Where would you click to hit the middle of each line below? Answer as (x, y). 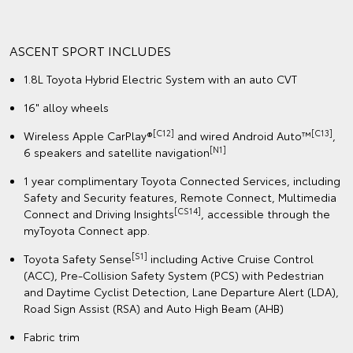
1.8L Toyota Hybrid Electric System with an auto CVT (160, 79)
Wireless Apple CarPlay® (88, 136)
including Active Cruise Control (230, 259)
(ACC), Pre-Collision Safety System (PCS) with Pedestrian (174, 275)
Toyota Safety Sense (78, 259)
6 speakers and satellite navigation (117, 152)
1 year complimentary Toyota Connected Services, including (182, 181)
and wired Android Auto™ (243, 136)
